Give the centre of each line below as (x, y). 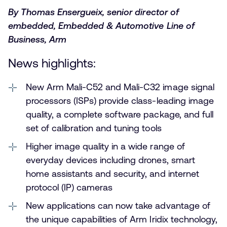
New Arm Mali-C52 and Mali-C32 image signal (120, 87)
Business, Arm (37, 40)
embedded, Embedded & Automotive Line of (101, 26)
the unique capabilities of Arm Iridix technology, (122, 219)
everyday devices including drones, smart (110, 160)
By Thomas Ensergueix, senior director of (93, 12)
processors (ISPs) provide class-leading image (120, 101)
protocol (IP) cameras (69, 187)
